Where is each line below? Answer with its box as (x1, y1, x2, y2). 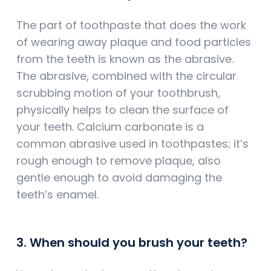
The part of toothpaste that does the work (16, 18, 246, 33)
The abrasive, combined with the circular (16, 68, 237, 84)
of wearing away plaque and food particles (16, 34, 251, 50)
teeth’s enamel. (16, 187, 99, 203)
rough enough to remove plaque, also (16, 153, 221, 169)
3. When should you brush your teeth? (16, 234, 247, 252)
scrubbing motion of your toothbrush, (16, 85, 220, 101)
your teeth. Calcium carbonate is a (16, 119, 204, 135)
